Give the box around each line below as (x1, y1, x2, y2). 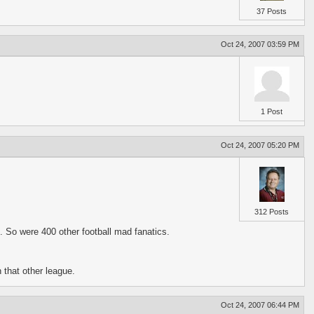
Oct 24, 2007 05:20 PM (221, 140, 300, 149)
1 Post (261, 107, 283, 116)
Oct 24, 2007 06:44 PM (221, 301, 300, 310)
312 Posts (254, 207, 289, 217)
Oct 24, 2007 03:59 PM (221, 40, 300, 49)
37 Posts (257, 6, 287, 15)
